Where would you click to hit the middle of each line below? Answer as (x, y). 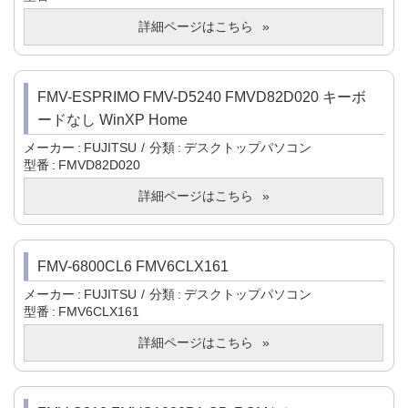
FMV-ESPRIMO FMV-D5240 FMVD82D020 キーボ (202, 97)
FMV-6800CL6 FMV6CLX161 (133, 267)
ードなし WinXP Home (112, 120)
